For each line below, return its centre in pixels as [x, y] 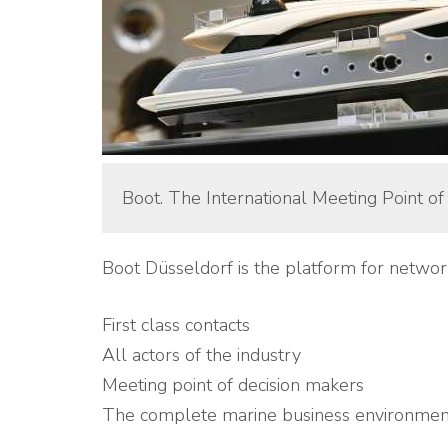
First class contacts [176, 325]
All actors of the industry [201, 355]
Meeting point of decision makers [233, 385]
